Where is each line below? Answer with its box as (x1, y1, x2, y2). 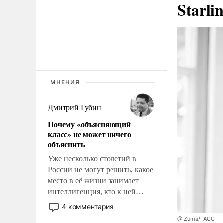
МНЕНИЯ (50, 78, 80, 86)
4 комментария (62, 202, 114, 211)
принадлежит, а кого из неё (48, 198, 140, 207)
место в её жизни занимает (48, 176, 139, 185)
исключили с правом (48, 209, 118, 218)
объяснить (48, 138, 85, 150)
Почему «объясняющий (48, 118, 131, 130)
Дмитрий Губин (48, 103, 101, 111)
